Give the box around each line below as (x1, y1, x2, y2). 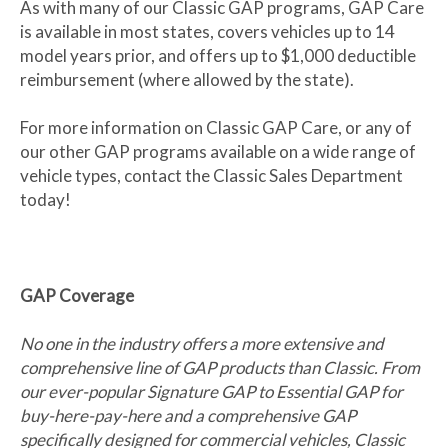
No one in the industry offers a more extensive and (20, 333, 384, 355)
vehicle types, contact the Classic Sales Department (20, 165, 403, 187)
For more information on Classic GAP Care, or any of (20, 117, 412, 139)
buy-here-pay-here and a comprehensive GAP (20, 405, 356, 427)
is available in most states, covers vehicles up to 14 (20, 21, 395, 43)
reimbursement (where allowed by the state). (20, 69, 354, 91)
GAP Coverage (20, 285, 134, 307)
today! (20, 189, 71, 211)
